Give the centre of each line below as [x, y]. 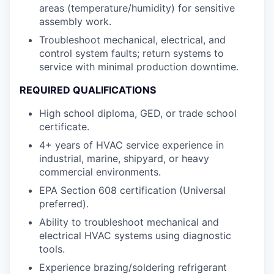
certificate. [64, 127]
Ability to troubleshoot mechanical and [129, 222]
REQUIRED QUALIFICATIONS [88, 90]
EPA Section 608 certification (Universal [132, 190]
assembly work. [75, 21]
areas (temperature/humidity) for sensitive [137, 8]
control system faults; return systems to [131, 53]
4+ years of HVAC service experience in [131, 145]
